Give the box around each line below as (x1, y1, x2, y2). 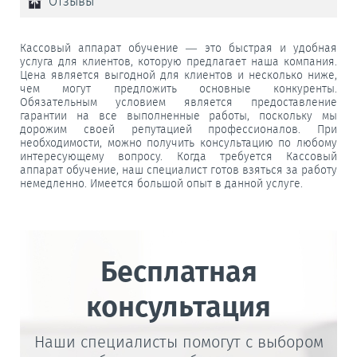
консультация (86, 288, 271, 324)
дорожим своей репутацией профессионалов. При (20, 122, 337, 136)
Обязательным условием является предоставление (20, 95, 337, 109)
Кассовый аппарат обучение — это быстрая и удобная (20, 41, 337, 55)
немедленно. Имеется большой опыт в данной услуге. (20, 176, 303, 190)
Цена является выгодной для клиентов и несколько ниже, (20, 68, 337, 82)
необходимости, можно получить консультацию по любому (20, 135, 337, 150)
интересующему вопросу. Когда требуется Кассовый (20, 149, 337, 163)
